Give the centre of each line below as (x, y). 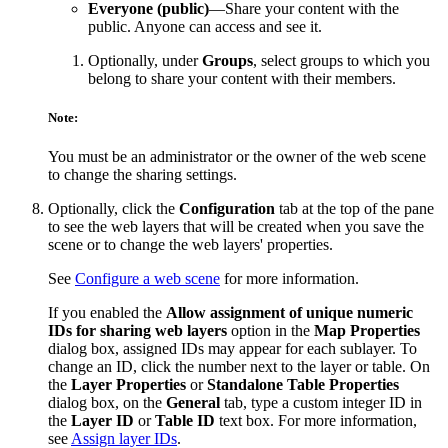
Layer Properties (128, 384)
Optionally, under (145, 60)
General (193, 402)
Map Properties (367, 330)
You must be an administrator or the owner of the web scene (237, 156)
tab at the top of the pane (354, 208)
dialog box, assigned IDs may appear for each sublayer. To (232, 348)
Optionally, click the (113, 208)
